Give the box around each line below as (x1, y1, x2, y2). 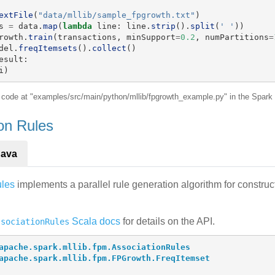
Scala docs (69, 216, 120, 227)
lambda (62, 21, 92, 31)
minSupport (126, 32, 176, 42)
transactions (57, 32, 117, 42)
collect (91, 43, 126, 53)
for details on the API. (120, 216, 215, 227)
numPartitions (204, 32, 269, 42)
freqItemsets (18, 43, 77, 53)
